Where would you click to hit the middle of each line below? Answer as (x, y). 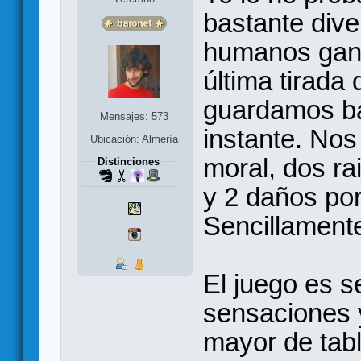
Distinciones (128, 161)
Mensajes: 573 (135, 116)
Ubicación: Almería (135, 139)
